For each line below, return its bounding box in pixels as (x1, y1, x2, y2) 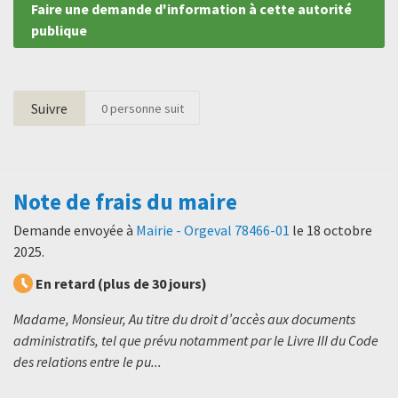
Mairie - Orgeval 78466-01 (136, 221, 290, 240)
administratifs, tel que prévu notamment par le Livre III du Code (13, 331, 378, 350)
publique (31, 20, 87, 39)
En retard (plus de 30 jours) (36, 275, 207, 293)
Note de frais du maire (13, 187, 237, 216)
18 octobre (306, 221, 372, 240)
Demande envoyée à (13, 221, 136, 240)
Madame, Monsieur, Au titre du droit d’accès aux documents (13, 310, 355, 329)
